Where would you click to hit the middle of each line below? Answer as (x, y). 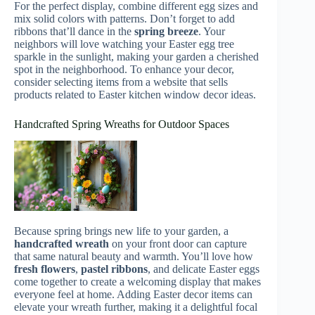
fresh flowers (45, 269)
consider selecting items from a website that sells (121, 82)
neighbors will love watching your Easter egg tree (124, 44)
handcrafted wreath (62, 244)
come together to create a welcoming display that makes (137, 282)
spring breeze (166, 31)
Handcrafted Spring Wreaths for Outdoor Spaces (122, 124)
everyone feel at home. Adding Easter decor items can (133, 295)
